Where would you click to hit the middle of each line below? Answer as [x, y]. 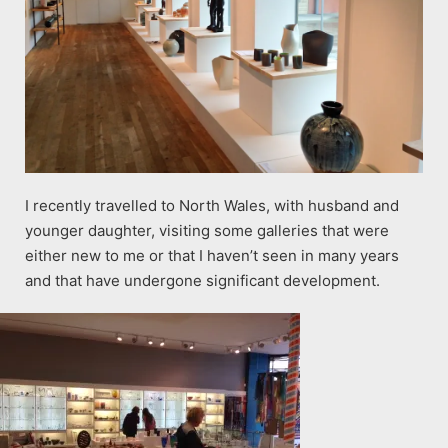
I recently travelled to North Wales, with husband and [212, 205]
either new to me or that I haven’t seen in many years [212, 255]
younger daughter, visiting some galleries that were [207, 230]
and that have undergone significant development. [202, 280]
